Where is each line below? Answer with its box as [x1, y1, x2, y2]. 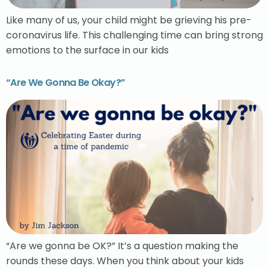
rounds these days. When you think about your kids [6, 253, 244, 268]
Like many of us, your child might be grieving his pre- [6, 13, 252, 27]
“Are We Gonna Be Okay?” [6, 75, 125, 89]
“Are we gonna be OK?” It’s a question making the [6, 238, 238, 253]
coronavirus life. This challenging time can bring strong [6, 28, 263, 42]
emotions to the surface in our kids [6, 43, 169, 57]
